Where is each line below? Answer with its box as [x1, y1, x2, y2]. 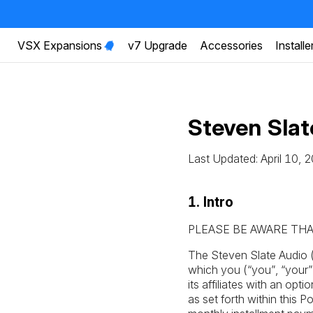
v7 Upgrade [128, 38, 187, 52]
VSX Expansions [17, 38, 102, 52]
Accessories [200, 38, 263, 52]
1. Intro [187, 194, 233, 210]
